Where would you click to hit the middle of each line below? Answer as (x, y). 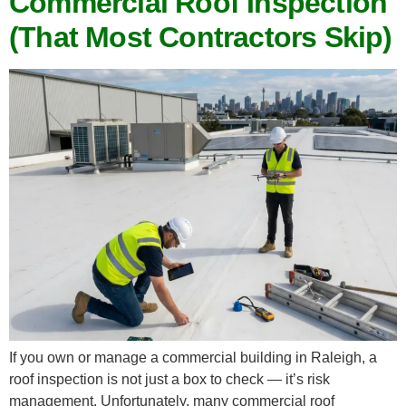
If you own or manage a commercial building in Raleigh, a (193, 357)
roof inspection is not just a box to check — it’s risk (169, 379)
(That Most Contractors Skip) (201, 37)
